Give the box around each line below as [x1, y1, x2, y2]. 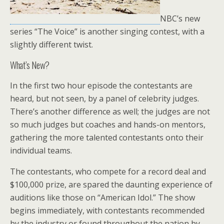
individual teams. [10, 145, 72, 156]
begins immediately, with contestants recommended [10, 205, 204, 216]
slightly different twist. [10, 39, 93, 50]
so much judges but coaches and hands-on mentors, [10, 119, 205, 130]
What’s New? [10, 58, 49, 71]
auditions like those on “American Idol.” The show [10, 192, 195, 203]
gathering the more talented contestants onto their [10, 132, 203, 143]
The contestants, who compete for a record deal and [10, 166, 206, 177]
